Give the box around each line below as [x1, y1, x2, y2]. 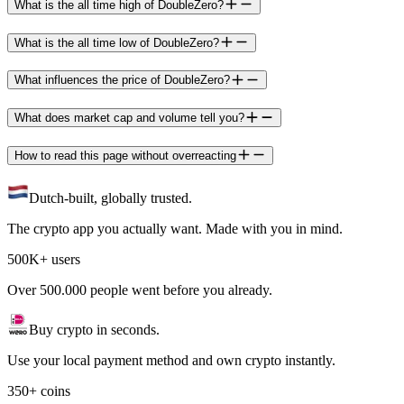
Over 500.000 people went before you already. [7, 282, 272, 298]
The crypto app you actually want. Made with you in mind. [7, 221, 343, 237]
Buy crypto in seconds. [29, 322, 160, 338]
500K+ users [7, 252, 80, 268]
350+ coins [7, 383, 70, 399]
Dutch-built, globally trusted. [29, 190, 192, 207]
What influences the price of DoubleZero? [14, 73, 230, 87]
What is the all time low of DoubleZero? [14, 35, 219, 50]
